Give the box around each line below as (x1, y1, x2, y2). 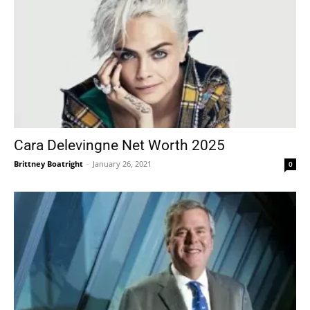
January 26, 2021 (93, 158, 152, 169)
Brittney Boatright (14, 158, 83, 169)
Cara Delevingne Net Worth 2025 (14, 136, 225, 154)
